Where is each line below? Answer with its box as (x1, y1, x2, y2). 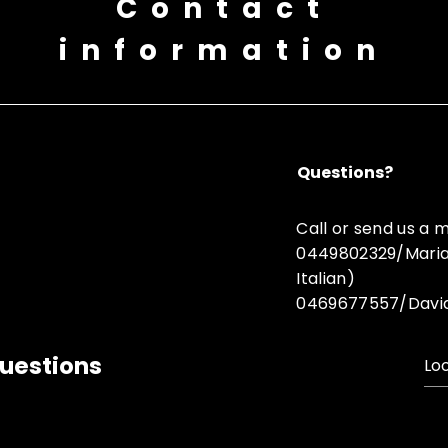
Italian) (296, 266, 355, 290)
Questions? (297, 160, 394, 184)
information (59, 30, 389, 70)
